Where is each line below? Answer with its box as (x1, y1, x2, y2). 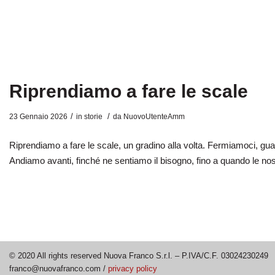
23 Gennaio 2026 (9, 112, 68, 122)
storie (84, 112, 103, 122)
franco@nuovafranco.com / (9, 263, 108, 273)
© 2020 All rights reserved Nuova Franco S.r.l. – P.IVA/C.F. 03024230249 (9, 250, 268, 260)
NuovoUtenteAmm (123, 112, 185, 122)
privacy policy (108, 263, 157, 273)
